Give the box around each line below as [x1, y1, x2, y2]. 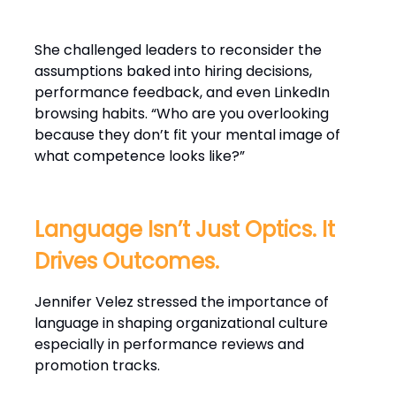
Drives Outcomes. [34, 247, 219, 277]
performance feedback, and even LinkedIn [34, 82, 330, 103]
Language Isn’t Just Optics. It [34, 215, 335, 245]
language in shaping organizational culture [34, 313, 328, 334]
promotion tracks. [34, 355, 160, 377]
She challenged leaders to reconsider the [34, 40, 322, 61]
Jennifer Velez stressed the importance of [34, 292, 329, 313]
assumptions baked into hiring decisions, [34, 61, 312, 82]
